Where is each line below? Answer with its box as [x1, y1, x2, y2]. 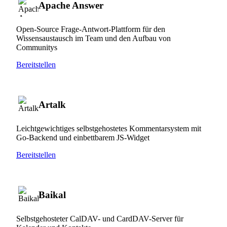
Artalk [39, 99, 66, 110]
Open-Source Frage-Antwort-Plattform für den [16, 24, 165, 33]
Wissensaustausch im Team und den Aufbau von [16, 33, 171, 43]
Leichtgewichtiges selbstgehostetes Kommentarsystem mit [16, 124, 201, 133]
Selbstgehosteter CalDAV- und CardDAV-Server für [16, 214, 183, 223]
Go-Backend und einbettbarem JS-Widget [16, 133, 149, 142]
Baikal [39, 189, 66, 200]
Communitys [16, 43, 57, 52]
